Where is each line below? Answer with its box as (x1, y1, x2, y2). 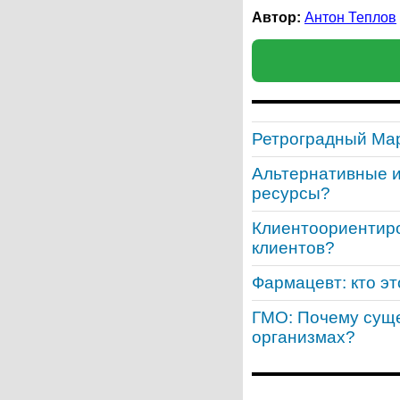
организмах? (252, 327, 355, 346)
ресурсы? (252, 183, 330, 203)
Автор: (252, 9, 301, 25)
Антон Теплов (304, 9, 396, 25)
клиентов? (252, 237, 335, 257)
